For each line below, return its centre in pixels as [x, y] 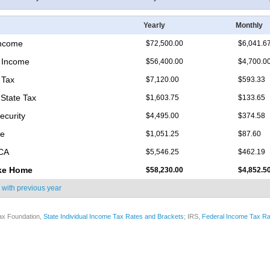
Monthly [249, 26]
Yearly [154, 26]
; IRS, [193, 217]
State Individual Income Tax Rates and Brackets [114, 217]
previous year [39, 188]
